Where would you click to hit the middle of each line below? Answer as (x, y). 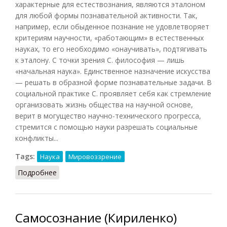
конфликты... (37, 138)
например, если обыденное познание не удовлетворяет (112, 26)
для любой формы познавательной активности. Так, (106, 15)
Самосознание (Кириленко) (96, 217)
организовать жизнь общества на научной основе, (104, 104)
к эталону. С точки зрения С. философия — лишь (100, 60)
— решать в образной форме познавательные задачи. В (113, 82)
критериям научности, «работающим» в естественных (109, 37)
